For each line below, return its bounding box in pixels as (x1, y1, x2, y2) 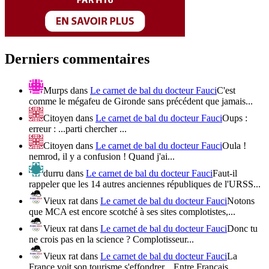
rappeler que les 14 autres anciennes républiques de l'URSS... (29, 179, 261, 190)
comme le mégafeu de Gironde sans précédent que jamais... (29, 96, 253, 107)
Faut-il (213, 168, 237, 179)
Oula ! (222, 141, 246, 151)
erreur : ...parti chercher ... (29, 124, 127, 134)
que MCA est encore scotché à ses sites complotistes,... (29, 207, 235, 217)
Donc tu (227, 223, 258, 234)
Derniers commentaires (5, 51, 150, 67)
